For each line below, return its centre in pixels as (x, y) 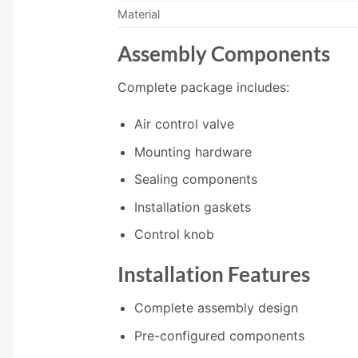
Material (139, 14)
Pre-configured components (219, 335)
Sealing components (195, 179)
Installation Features (214, 274)
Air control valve (184, 124)
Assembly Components (224, 54)
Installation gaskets (192, 207)
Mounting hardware (193, 151)
